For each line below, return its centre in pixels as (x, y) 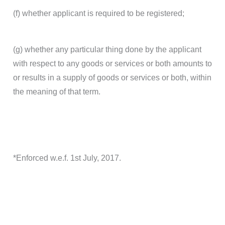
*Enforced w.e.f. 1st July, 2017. (67, 158)
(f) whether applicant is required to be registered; (99, 14)
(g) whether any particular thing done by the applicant (107, 50)
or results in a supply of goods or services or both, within (112, 78)
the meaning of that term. (57, 92)
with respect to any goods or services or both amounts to (113, 64)
